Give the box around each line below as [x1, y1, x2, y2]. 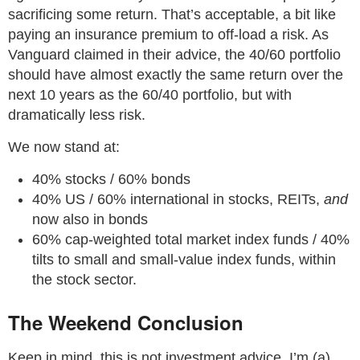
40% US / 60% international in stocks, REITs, [32, 191, 324, 207]
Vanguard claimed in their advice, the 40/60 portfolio [8, 47, 341, 63]
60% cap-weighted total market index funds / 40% [32, 231, 350, 247]
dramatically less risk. [8, 107, 145, 123]
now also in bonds [32, 211, 148, 227]
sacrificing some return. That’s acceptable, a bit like [8, 6, 336, 22]
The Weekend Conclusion [8, 309, 243, 336]
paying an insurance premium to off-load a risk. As [8, 27, 329, 43]
